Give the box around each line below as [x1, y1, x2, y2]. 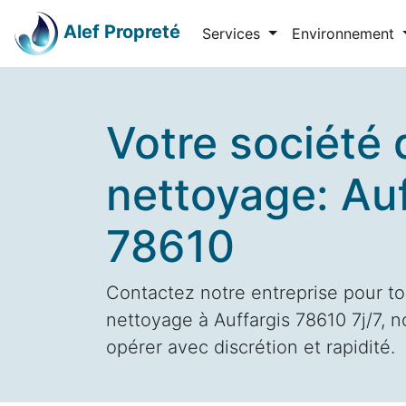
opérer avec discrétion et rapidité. [106, 336, 395, 358]
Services [202, 24, 265, 43]
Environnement [291, 24, 399, 43]
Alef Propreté [63, 21, 180, 43]
